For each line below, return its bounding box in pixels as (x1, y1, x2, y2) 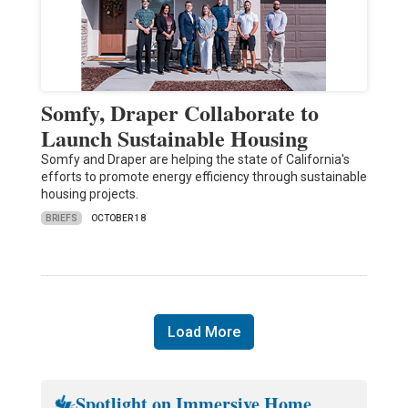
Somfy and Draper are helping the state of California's (40, 152, 350, 168)
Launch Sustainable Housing (40, 122, 308, 155)
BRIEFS (45, 212, 77, 223)
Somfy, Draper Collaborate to (40, 97, 319, 129)
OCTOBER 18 (90, 213, 146, 224)
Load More (167, 323, 240, 342)
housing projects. (40, 187, 138, 202)
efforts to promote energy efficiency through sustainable (40, 169, 367, 185)
